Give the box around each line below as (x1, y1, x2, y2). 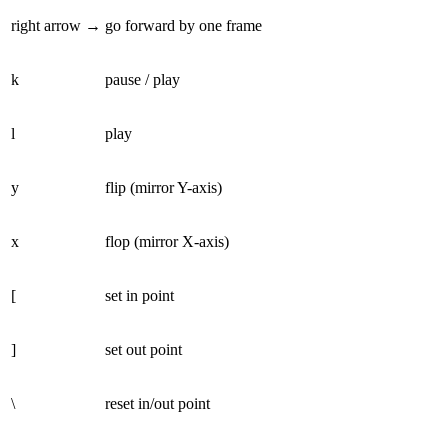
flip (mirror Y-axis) (105, 178, 222, 196)
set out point (105, 340, 182, 358)
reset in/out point (105, 394, 210, 412)
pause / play (105, 70, 180, 88)
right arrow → (11, 16, 101, 34)
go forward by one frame (105, 16, 262, 34)
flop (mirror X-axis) (105, 232, 229, 250)
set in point (105, 286, 174, 304)
